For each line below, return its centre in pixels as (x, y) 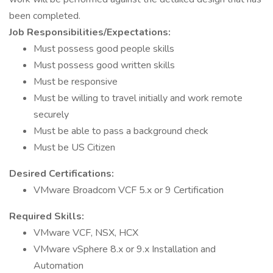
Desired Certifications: (62, 174)
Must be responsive (76, 82)
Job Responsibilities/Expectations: (90, 32)
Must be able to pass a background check (121, 131)
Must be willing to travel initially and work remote (138, 98)
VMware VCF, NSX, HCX (86, 233)
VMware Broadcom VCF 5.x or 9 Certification (129, 190)
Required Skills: (47, 216)
